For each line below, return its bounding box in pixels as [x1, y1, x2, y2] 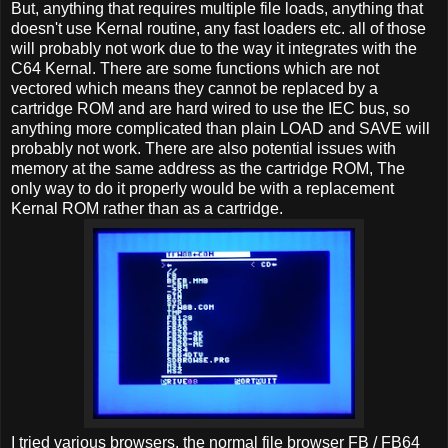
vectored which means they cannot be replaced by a [11, 79, 378, 97]
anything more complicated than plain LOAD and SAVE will [11, 119, 430, 137]
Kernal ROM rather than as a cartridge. [11, 199, 283, 217]
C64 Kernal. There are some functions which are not [11, 59, 379, 77]
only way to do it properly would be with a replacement [11, 179, 394, 197]
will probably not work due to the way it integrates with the [11, 39, 417, 57]
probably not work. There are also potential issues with [11, 139, 396, 157]
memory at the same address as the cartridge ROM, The [11, 159, 405, 177]
